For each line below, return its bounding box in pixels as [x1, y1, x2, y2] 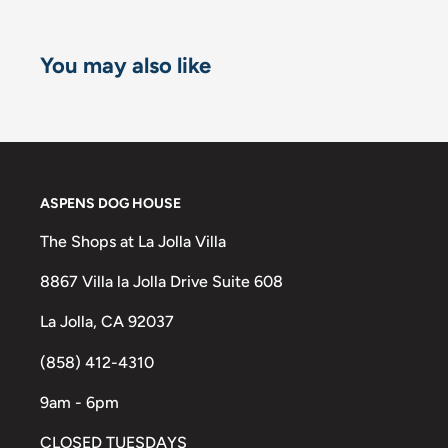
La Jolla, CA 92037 [40, 312, 174, 332]
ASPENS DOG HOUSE [40, 195, 181, 213]
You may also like [40, 52, 211, 80]
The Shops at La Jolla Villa [40, 231, 226, 251]
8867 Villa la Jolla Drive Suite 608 [40, 272, 283, 292]
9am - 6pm [40, 392, 119, 412]
